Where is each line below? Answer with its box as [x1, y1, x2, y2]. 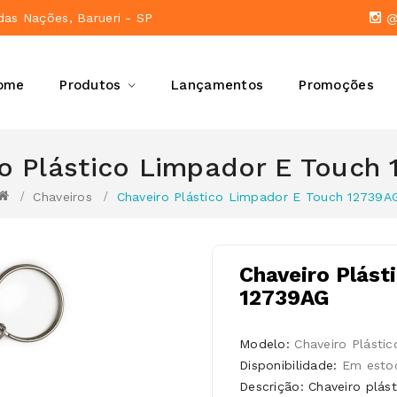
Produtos [59, 77, 121, 93]
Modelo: [239, 337, 295, 351]
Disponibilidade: [239, 358, 342, 372]
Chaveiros [33, 190, 93, 204]
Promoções [299, 77, 374, 93]
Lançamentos [171, 77, 264, 93]
